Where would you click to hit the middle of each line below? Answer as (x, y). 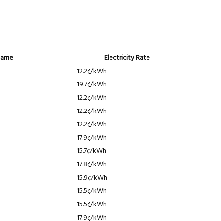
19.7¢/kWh (92, 84)
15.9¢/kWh (92, 178)
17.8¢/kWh (92, 164)
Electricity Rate (127, 58)
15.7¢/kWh (92, 151)
